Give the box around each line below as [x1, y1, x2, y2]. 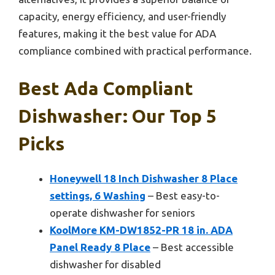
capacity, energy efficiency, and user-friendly [18, 10, 226, 22]
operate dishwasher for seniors [50, 207, 195, 219]
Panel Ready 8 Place [50, 241, 150, 254]
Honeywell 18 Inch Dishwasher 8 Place [50, 172, 238, 185]
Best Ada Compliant [18, 78, 193, 99]
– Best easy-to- [145, 190, 220, 202]
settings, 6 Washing [50, 190, 145, 202]
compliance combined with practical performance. [18, 44, 252, 56]
